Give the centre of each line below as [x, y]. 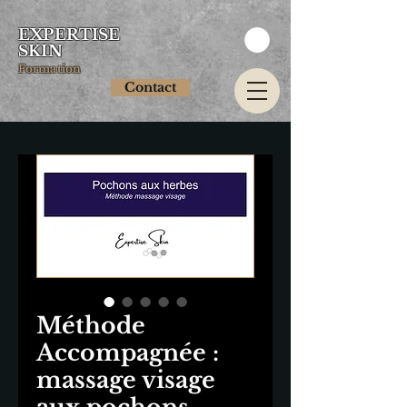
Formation [50, 69]
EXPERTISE [69, 35]
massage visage [126, 380]
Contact [150, 87]
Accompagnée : [128, 352]
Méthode [91, 325]
